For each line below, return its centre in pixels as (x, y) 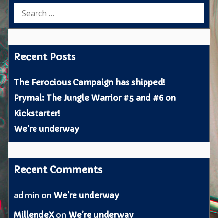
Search (27, 9)
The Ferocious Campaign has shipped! (90, 82)
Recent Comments (58, 170)
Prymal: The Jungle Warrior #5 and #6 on (95, 98)
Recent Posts (45, 57)
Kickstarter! (37, 113)
